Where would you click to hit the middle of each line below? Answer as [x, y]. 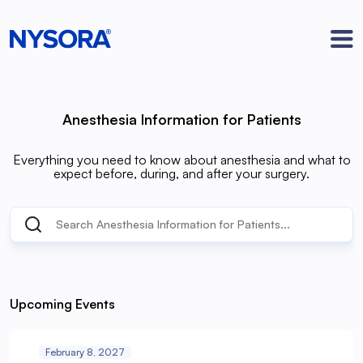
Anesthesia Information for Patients [181, 119]
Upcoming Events [62, 303]
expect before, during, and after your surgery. [181, 173]
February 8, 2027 [85, 352]
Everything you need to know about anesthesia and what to [181, 159]
